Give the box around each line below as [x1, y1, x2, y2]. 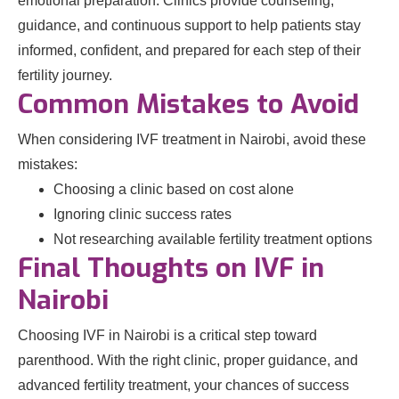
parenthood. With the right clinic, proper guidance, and [18, 353, 358, 368]
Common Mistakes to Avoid [18, 86, 359, 122]
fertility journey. [18, 68, 112, 83]
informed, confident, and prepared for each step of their [18, 43, 361, 58]
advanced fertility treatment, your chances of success [18, 378, 349, 393]
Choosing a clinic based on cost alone [53, 182, 294, 197]
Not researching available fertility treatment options [53, 232, 372, 247]
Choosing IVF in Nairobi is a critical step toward [18, 328, 317, 343]
